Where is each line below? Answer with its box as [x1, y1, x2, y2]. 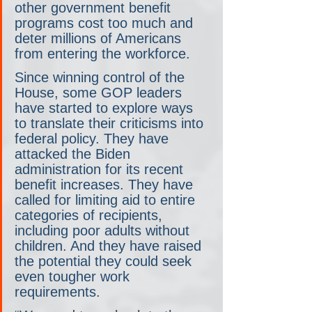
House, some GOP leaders [15, 85, 186, 101]
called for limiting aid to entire [15, 192, 199, 208]
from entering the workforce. [15, 46, 190, 62]
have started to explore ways [15, 100, 197, 116]
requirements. [15, 284, 100, 300]
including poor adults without [15, 223, 194, 239]
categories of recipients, [15, 208, 166, 224]
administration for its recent [15, 162, 187, 178]
